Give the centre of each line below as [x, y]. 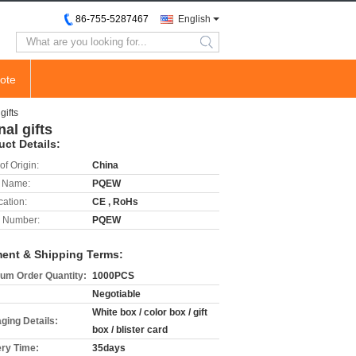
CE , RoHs [115, 202]
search [220, 48]
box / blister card [130, 330]
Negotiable [116, 294]
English [194, 19]
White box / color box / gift [150, 312]
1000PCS [113, 276]
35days [109, 348]
